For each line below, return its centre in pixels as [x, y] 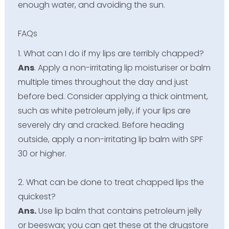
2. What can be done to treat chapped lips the [111, 182]
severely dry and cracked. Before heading [101, 125]
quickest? [37, 196]
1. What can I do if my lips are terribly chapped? [111, 53]
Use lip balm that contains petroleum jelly [119, 211]
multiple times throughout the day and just [103, 82]
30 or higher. [42, 153]
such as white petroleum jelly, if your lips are [104, 110]
